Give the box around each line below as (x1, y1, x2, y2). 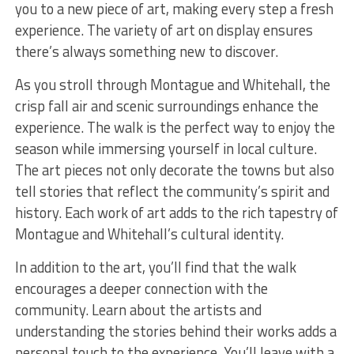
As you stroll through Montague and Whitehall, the (14, 73, 330, 96)
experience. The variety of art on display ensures (14, 18, 313, 41)
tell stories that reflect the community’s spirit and (14, 179, 330, 202)
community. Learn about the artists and (14, 298, 262, 321)
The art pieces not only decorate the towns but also (14, 158, 334, 181)
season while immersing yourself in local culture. (14, 137, 317, 160)
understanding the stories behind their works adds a (14, 319, 337, 342)
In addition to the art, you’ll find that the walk (14, 255, 296, 278)
